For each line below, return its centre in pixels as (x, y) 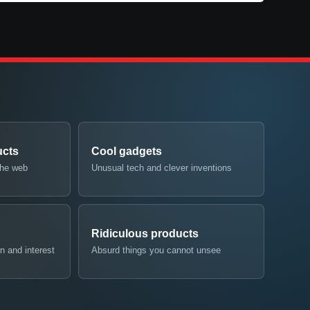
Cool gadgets (127, 151)
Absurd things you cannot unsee (156, 250)
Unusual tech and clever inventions (162, 167)
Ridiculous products (145, 233)
